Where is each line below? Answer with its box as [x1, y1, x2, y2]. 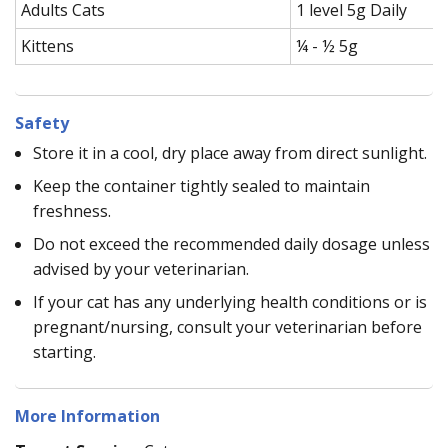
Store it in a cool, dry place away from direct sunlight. [33, 141, 427, 164]
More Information [15, 404, 160, 427]
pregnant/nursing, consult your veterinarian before [33, 315, 422, 338]
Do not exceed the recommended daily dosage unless [33, 232, 430, 255]
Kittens [21, 34, 74, 57]
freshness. [33, 199, 111, 222]
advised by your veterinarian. [33, 257, 249, 280]
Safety [15, 111, 69, 134]
